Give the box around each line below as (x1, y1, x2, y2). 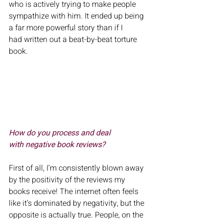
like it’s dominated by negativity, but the (9, 197, 146, 210)
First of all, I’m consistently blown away (9, 162, 146, 175)
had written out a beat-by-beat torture (9, 34, 139, 46)
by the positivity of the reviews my (9, 174, 127, 186)
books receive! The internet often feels (9, 186, 140, 198)
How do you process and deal (9, 127, 112, 139)
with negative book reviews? (9, 139, 108, 151)
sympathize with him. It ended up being (9, 10, 146, 22)
